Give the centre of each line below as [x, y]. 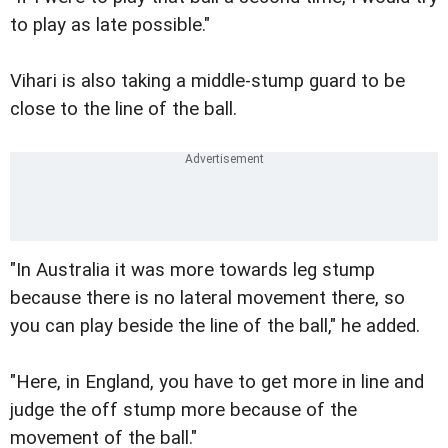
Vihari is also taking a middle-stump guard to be [207, 81]
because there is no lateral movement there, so [207, 297]
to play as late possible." [110, 25]
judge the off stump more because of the [183, 409]
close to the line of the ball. [123, 109]
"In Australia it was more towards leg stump [192, 269]
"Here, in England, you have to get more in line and [217, 381]
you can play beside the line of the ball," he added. [215, 325]
